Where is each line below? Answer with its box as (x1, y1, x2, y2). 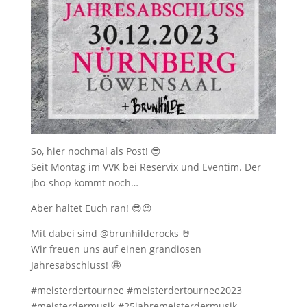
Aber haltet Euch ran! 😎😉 (30, 201, 152, 214)
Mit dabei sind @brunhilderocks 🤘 (30, 226, 191, 240)
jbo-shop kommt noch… (30, 175, 138, 189)
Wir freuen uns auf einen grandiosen (30, 242, 201, 256)
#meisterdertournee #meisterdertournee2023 (30, 283, 242, 297)
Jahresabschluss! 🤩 (30, 258, 121, 271)
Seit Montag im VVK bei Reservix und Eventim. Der (30, 160, 261, 173)
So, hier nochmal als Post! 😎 (30, 144, 161, 158)
